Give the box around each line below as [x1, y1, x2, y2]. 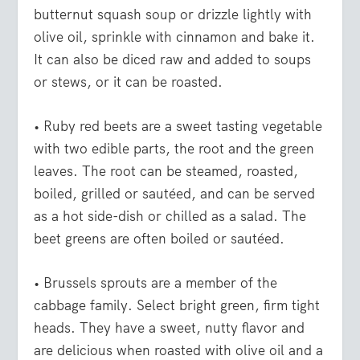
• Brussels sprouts [34, 273, 148, 292]
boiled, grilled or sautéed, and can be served [34, 184, 316, 202]
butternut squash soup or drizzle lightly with [34, 5, 313, 23]
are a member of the [147, 273, 278, 292]
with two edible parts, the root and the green [34, 139, 315, 157]
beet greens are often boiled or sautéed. [34, 229, 285, 247]
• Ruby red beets [34, 117, 138, 135]
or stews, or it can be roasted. [34, 72, 223, 91]
